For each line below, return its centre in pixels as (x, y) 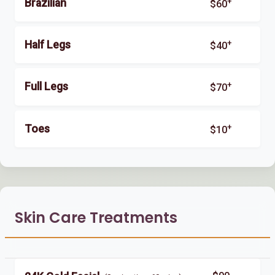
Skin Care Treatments (96, 217)
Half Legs (48, 45)
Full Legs (46, 87)
